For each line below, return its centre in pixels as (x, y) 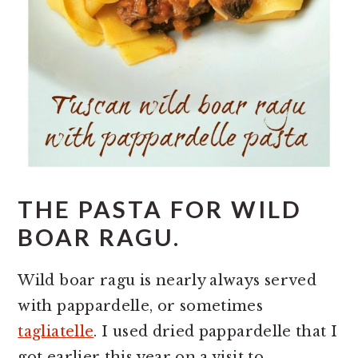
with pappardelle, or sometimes (141, 306)
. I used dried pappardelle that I (216, 331)
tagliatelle (56, 331)
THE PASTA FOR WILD (160, 209)
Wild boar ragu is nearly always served (167, 280)
